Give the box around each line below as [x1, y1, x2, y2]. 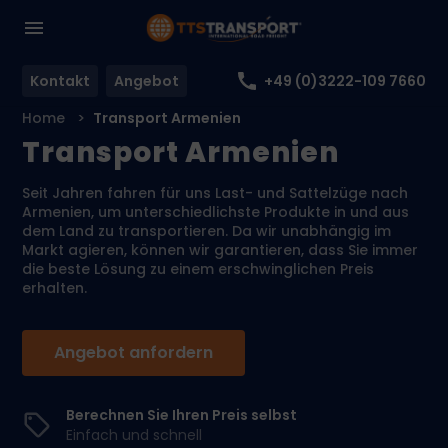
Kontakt [30, 70, 91, 91]
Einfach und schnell [66, 425, 203, 445]
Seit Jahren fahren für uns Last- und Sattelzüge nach [22, 183, 409, 203]
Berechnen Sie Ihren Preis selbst [66, 405, 298, 425]
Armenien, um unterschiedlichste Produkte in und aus [22, 202, 410, 222]
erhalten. [22, 278, 88, 298]
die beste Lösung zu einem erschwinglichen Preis [22, 259, 375, 279]
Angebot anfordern [54, 341, 214, 364]
